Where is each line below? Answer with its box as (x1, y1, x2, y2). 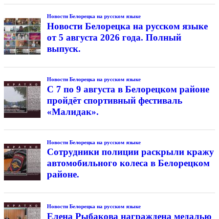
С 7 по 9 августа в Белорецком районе (46, 84, 209, 94)
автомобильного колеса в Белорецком (46, 158, 210, 169)
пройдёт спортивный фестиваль (46, 95, 182, 106)
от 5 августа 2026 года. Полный (46, 32, 181, 43)
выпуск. (46, 44, 81, 54)
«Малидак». (46, 106, 99, 117)
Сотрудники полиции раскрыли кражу (46, 147, 214, 157)
